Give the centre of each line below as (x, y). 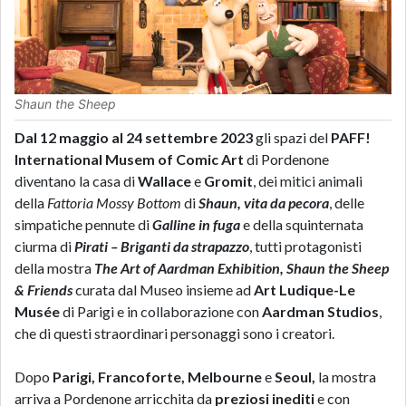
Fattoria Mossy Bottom (114, 203)
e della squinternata (302, 224)
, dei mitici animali (308, 181)
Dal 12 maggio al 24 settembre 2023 (134, 137)
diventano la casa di (76, 181)
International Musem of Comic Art (130, 159)
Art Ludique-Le (304, 290)
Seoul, (295, 377)
